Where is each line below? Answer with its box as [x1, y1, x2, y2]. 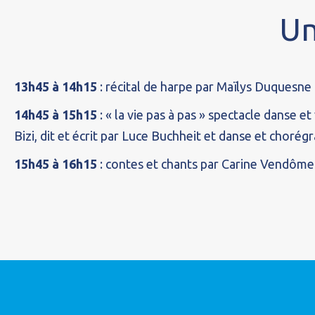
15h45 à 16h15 [14, 157, 97, 171]
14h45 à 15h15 [14, 108, 97, 122]
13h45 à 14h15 [14, 79, 97, 94]
